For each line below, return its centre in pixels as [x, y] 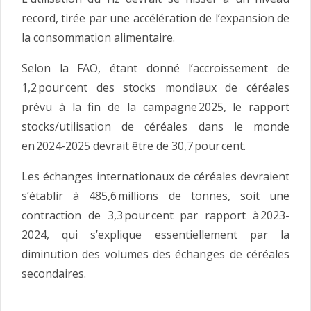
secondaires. [54, 273]
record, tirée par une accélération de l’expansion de [155, 18]
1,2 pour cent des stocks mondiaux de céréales [155, 87]
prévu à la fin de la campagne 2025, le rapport [155, 107]
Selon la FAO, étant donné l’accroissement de [155, 68]
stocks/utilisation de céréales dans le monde [155, 126]
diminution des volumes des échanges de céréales [155, 254]
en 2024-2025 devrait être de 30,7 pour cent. [134, 145]
